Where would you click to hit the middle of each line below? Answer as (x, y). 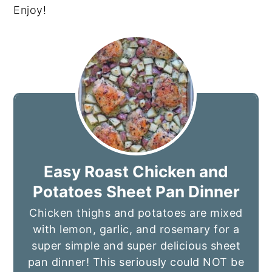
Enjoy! (30, 10)
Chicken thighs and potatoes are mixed (136, 213)
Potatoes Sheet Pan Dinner (136, 192)
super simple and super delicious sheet (136, 246)
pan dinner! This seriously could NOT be (136, 262)
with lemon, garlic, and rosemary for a (136, 229)
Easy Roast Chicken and (136, 172)
